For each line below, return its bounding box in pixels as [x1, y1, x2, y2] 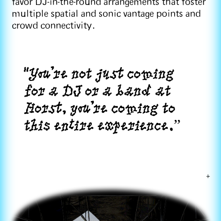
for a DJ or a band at [24, 79, 171, 99]
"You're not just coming [24, 62, 175, 81]
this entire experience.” [24, 114, 181, 133]
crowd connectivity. [12, 21, 96, 31]
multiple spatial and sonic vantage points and [12, 9, 201, 19]
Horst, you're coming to [24, 97, 176, 116]
